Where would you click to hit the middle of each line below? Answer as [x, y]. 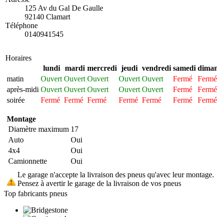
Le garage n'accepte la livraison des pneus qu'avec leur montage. [116, 174]
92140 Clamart [47, 16]
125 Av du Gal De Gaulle [64, 8]
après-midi [23, 89]
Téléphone [22, 25]
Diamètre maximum [39, 129]
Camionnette [28, 161]
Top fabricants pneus [36, 193]
